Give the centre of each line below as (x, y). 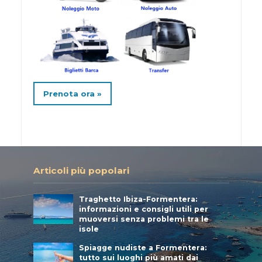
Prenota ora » (72, 94)
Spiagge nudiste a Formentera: (143, 248)
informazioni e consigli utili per (144, 209)
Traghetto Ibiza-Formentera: (138, 199)
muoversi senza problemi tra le (144, 219)
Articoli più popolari (81, 171)
